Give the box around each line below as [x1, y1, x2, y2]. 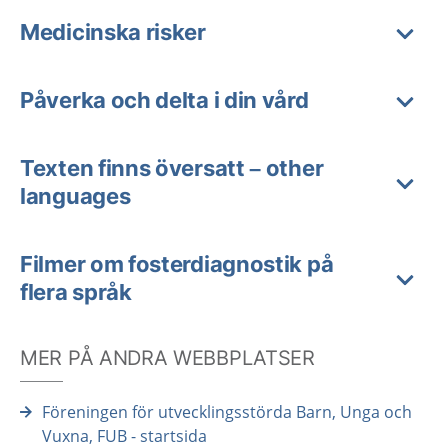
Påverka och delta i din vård [20, 87, 309, 113]
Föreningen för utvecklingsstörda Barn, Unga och [42, 401, 412, 423]
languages [20, 183, 131, 209]
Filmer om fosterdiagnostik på [20, 251, 334, 277]
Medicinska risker [20, 19, 206, 45]
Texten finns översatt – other [20, 155, 324, 181]
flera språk [20, 279, 132, 305]
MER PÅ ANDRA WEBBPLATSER [20, 346, 315, 370]
